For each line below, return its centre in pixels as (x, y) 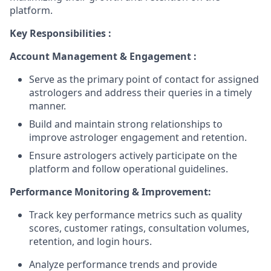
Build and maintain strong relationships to (126, 124)
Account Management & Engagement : (103, 56)
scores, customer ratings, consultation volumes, (139, 228)
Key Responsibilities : (60, 33)
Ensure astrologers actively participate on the (133, 155)
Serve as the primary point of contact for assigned (144, 79)
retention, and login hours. (90, 241)
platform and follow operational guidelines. (129, 169)
